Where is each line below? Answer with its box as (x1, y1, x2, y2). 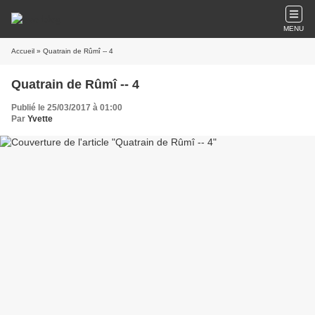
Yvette (27, 114, 53, 124)
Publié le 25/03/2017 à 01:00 (11, 103, 122, 112)
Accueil (11, 47, 34, 55)
